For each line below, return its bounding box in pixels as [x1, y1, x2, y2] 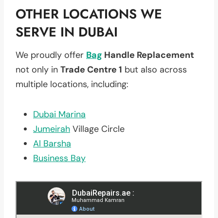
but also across [122, 63, 187, 75]
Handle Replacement [102, 49, 194, 61]
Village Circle [70, 123, 125, 135]
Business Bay [33, 152, 86, 164]
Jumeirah [33, 123, 70, 135]
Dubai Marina [33, 108, 86, 120]
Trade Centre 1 [60, 63, 122, 75]
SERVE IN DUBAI [16, 22, 118, 41]
